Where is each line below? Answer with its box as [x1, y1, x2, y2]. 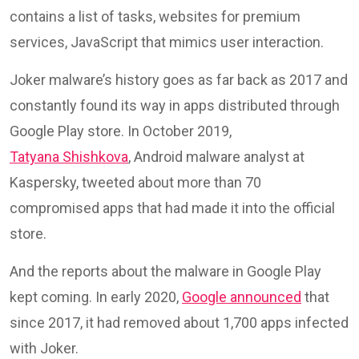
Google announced [182, 288, 301, 305]
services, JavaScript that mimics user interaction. [10, 33, 324, 50]
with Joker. [10, 339, 79, 357]
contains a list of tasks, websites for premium [10, 7, 301, 25]
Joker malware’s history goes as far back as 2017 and [10, 71, 348, 88]
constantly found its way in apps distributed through [10, 96, 340, 114]
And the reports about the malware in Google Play [10, 262, 321, 280]
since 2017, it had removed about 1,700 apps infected [10, 313, 349, 331]
